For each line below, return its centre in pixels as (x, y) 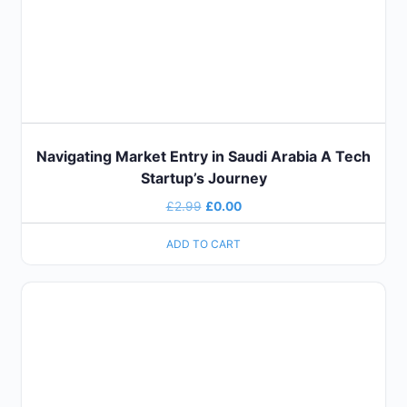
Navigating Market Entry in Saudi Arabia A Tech (203, 157)
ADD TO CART (203, 243)
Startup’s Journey (203, 179)
